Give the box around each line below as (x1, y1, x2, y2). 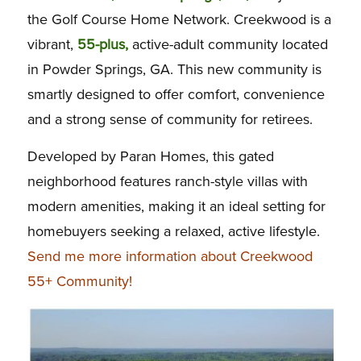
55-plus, (77, 35, 128, 53)
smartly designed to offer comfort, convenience (27, 85, 325, 103)
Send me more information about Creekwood (27, 247, 313, 265)
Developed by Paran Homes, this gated (27, 147, 274, 165)
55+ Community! (27, 272, 132, 290)
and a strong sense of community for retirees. (27, 110, 313, 128)
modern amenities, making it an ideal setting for (27, 197, 326, 215)
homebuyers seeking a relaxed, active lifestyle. (27, 222, 320, 240)
